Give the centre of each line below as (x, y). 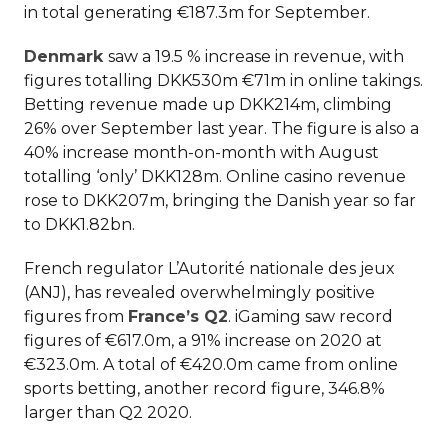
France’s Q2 (178, 317)
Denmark (63, 57)
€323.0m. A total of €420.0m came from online (211, 365)
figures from (76, 317)
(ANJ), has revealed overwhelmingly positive (199, 293)
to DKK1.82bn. (79, 225)
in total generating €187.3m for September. (197, 13)
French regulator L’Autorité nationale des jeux (209, 269)
